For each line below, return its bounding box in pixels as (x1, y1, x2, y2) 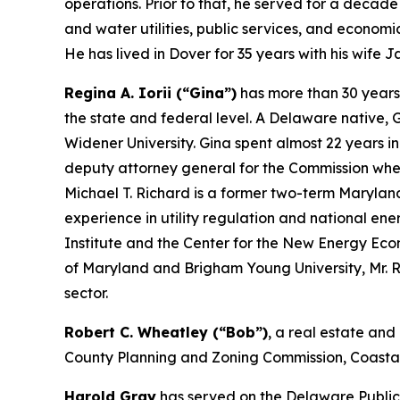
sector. (64, 283, 108, 302)
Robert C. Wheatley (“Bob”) (64, 322, 268, 341)
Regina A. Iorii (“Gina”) (64, 83, 237, 102)
